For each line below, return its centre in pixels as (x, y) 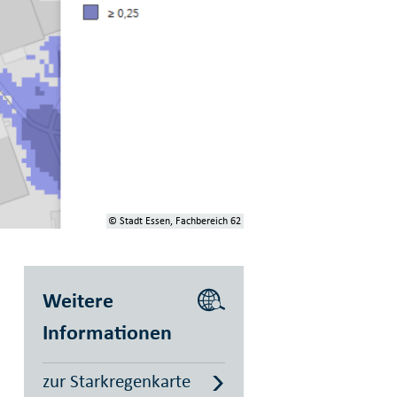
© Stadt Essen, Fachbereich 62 (175, 221)
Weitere (78, 300)
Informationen (107, 332)
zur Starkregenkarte (116, 381)
